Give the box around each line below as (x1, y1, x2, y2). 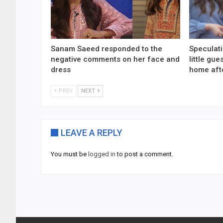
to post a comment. (115, 150, 173, 158)
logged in (88, 150, 115, 158)
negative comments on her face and (51, 54, 180, 64)
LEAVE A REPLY (61, 127, 122, 138)
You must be (51, 150, 88, 158)
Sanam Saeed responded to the (51, 44, 162, 53)
